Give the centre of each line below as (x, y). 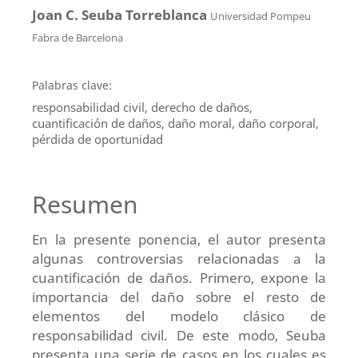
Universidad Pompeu (260, 16)
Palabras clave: (72, 85)
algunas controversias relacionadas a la (179, 259)
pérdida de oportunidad (97, 139)
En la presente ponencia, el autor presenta (179, 239)
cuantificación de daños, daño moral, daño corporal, (175, 123)
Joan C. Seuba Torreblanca (121, 14)
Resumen (85, 204)
